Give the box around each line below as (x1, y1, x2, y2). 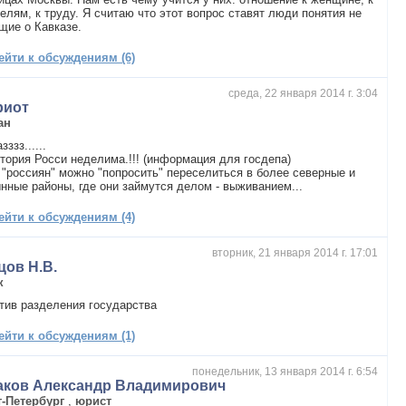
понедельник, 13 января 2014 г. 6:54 (192, 364, 378, 378)
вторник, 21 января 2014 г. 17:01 (212, 246, 378, 259)
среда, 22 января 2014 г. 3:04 (228, 86, 378, 100)
